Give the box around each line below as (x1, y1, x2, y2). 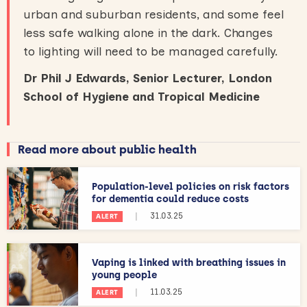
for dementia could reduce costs (92, 193, 249, 205)
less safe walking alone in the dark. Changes (23, 25, 273, 40)
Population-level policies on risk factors (92, 180, 289, 193)
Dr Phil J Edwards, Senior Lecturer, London (23, 71, 272, 85)
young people (92, 269, 157, 281)
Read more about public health (18, 142, 197, 156)
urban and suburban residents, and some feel (23, 7, 284, 21)
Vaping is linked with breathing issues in (92, 256, 286, 269)
